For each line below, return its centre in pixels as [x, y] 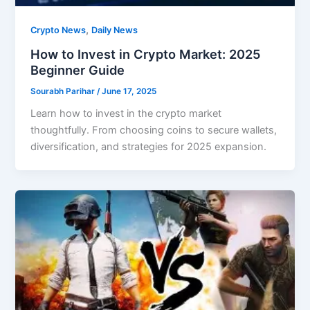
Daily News [115, 30]
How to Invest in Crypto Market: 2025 [146, 54]
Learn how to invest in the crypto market [126, 114]
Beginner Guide [78, 70]
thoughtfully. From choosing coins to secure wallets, [154, 130]
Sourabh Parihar [64, 91]
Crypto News [58, 30]
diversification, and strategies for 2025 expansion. [149, 147]
